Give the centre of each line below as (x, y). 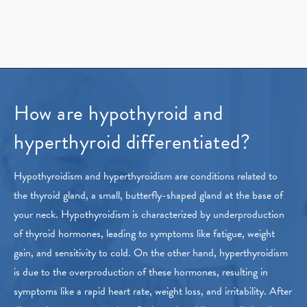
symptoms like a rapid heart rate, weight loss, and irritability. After (153, 292)
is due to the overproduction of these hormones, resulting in (141, 272)
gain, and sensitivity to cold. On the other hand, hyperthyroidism (151, 253)
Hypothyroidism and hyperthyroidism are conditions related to (146, 176)
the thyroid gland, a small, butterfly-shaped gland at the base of (148, 196)
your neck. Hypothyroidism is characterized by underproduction (149, 215)
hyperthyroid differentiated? (132, 142)
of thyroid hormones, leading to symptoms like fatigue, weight (144, 234)
